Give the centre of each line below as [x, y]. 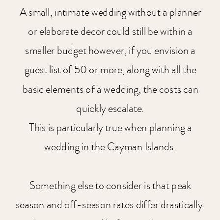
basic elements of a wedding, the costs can [110, 89]
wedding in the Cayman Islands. [110, 147]
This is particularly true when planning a [110, 128]
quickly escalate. [110, 109]
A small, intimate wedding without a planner [110, 12]
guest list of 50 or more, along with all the [110, 70]
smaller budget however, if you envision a [110, 51]
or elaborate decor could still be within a [110, 31]
